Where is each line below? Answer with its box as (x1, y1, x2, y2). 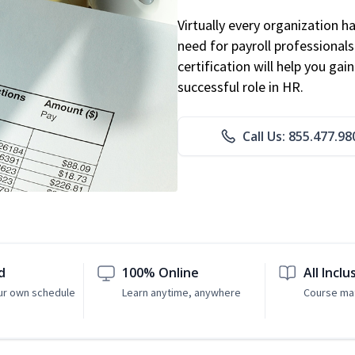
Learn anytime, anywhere (122, 285, 242, 300)
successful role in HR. (177, 78, 303, 97)
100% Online (122, 264, 200, 282)
